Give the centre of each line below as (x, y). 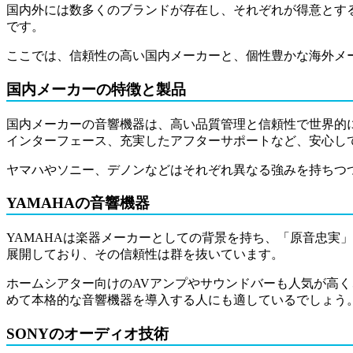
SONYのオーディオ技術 (87, 333)
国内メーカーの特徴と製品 (96, 89)
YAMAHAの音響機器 (78, 203)
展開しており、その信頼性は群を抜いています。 (145, 254)
